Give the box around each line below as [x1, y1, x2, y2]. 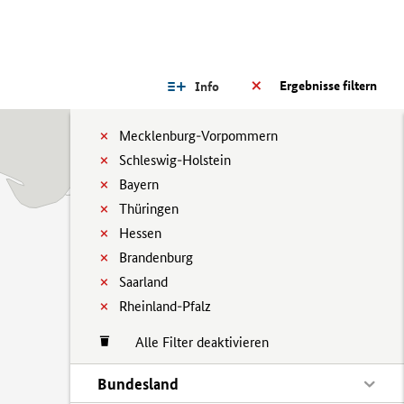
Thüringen [119, 200, 179, 217]
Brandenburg [119, 249, 193, 266]
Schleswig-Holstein [119, 151, 231, 169]
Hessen [119, 225, 161, 242]
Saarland [119, 273, 168, 290]
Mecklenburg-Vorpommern [119, 127, 278, 144]
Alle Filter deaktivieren [117, 334, 269, 351]
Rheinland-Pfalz [119, 298, 211, 315]
